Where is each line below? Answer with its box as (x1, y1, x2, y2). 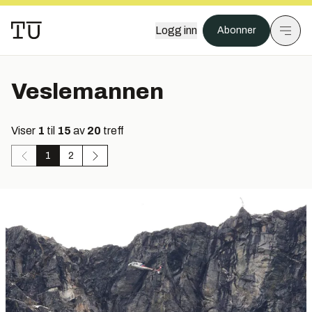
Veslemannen (11, 79, 164, 104)
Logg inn (155, 24, 197, 36)
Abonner (217, 25, 256, 36)
